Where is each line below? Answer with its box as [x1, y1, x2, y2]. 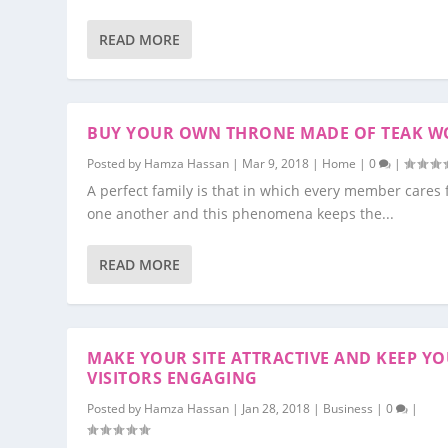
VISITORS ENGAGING [87, 367, 258, 389]
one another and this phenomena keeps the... [87, 204, 395, 223]
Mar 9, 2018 [242, 155, 310, 172]
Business [323, 400, 374, 417]
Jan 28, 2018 [242, 400, 311, 417]
